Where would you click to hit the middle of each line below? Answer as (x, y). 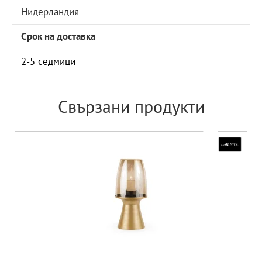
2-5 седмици (49, 61)
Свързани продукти (131, 106)
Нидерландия (50, 11)
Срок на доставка (58, 37)
